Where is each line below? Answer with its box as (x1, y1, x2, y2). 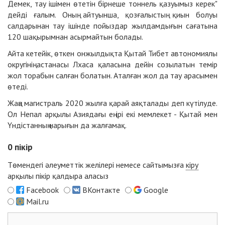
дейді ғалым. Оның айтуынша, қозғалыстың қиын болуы (8, 10, 217, 20)
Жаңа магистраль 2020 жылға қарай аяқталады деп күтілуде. (8, 98, 217, 108)
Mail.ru (26, 196, 49, 207)
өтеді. (8, 81, 28, 92)
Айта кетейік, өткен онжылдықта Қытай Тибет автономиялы (8, 48, 217, 59)
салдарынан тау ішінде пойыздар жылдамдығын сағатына (8, 21, 217, 31)
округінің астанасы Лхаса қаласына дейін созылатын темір (8, 59, 217, 70)
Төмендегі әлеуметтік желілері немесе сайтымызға (8, 160, 186, 170)
